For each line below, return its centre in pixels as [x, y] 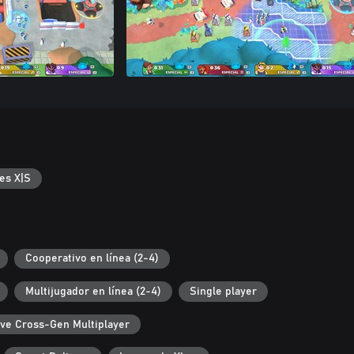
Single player [223, 291]
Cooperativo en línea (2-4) [92, 259]
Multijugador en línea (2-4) [93, 291]
